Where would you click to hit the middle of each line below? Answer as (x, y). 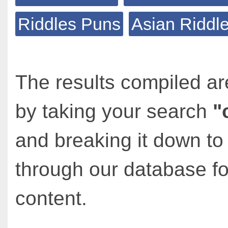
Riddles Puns (69, 24)
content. (51, 198)
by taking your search (114, 111)
